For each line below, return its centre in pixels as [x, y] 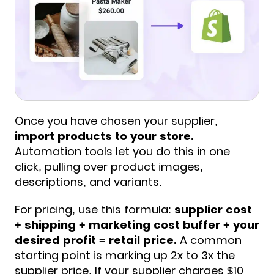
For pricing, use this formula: [94, 210]
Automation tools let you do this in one [122, 152]
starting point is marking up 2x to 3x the [125, 256]
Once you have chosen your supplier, [116, 121]
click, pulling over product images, [109, 167]
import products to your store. [104, 136]
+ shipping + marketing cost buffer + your [137, 225]
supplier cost [213, 210]
